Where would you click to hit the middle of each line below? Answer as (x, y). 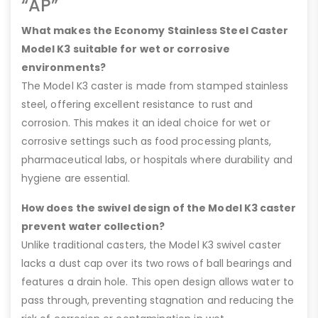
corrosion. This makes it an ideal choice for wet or (146, 123)
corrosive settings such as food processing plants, (147, 142)
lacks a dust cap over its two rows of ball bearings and (157, 264)
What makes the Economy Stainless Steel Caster (155, 31)
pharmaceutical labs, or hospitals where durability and (157, 160)
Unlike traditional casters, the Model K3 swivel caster (151, 245)
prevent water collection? (93, 227)
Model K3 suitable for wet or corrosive (126, 49)
